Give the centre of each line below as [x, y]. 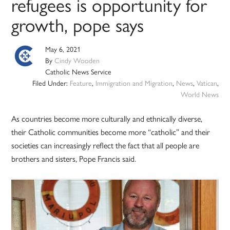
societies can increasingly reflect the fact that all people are [106, 145]
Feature [81, 83]
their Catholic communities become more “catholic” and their [111, 132]
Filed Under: [51, 83]
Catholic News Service [79, 72]
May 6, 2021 [63, 49]
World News [199, 94]
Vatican [207, 83]
